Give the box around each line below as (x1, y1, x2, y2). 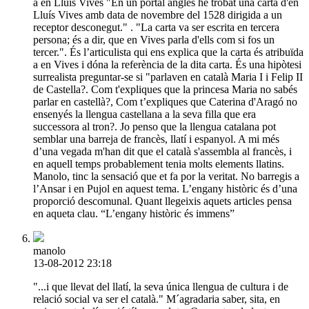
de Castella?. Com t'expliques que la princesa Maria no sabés (33, 83, 297, 95)
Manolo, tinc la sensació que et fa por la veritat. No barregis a (33, 170, 299, 182)
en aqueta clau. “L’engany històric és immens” (33, 207, 235, 219)
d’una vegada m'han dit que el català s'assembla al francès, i (33, 145, 292, 157)
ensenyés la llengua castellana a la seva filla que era (33, 108, 256, 120)
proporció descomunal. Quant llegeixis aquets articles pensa (33, 195, 292, 207)
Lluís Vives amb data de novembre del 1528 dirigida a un (33, 8, 282, 21)
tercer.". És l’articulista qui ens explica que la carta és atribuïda (33, 46, 303, 58)
